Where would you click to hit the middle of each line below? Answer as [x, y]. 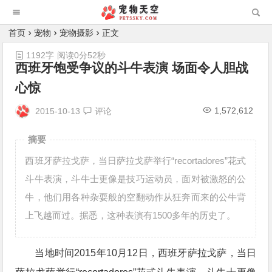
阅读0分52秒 [82, 55]
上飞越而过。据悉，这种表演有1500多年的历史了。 [131, 215]
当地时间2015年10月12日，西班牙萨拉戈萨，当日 [146, 253]
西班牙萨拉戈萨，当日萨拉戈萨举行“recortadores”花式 [136, 161]
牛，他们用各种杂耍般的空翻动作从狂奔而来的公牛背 [136, 197]
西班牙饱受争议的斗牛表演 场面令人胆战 [132, 68]
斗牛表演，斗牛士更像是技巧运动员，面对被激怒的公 [136, 179]
